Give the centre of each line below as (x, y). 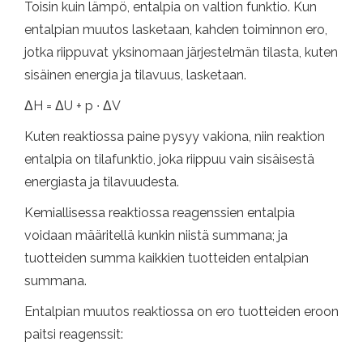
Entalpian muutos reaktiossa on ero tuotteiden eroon (181, 311)
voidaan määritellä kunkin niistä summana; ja (156, 235)
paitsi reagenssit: (74, 334)
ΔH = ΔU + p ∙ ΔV (73, 105)
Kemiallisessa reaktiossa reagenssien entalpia (160, 212)
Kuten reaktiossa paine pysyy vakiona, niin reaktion (175, 136)
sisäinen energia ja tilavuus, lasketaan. (135, 75)
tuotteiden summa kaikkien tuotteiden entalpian (167, 258)
